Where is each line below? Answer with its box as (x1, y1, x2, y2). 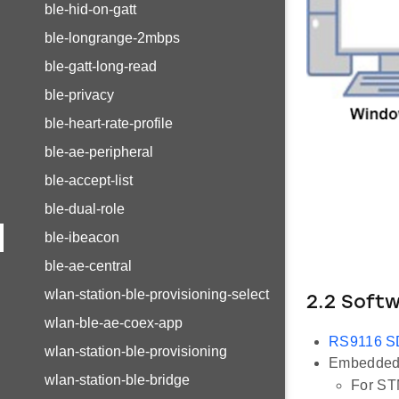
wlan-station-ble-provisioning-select (45, 287, 269, 302)
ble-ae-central (45, 258, 132, 273)
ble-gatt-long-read (45, 59, 157, 74)
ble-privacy (45, 87, 114, 102)
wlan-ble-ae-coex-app (45, 315, 183, 330)
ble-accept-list (45, 173, 133, 188)
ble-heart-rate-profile (45, 116, 173, 131)
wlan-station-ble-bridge (45, 372, 190, 387)
